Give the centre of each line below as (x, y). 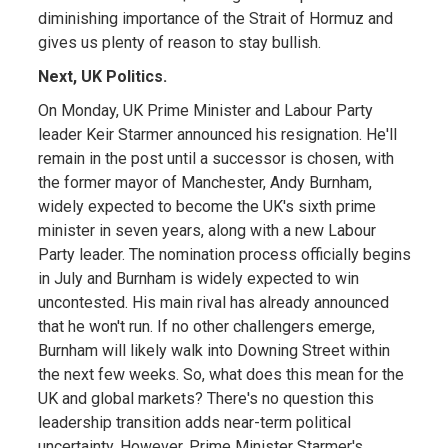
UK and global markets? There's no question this (205, 398)
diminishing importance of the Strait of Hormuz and (215, 18)
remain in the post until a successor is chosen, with (215, 158)
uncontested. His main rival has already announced (213, 302)
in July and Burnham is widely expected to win (198, 278)
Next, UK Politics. (102, 76)
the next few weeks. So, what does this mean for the (220, 374)
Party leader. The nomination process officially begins (224, 254)
